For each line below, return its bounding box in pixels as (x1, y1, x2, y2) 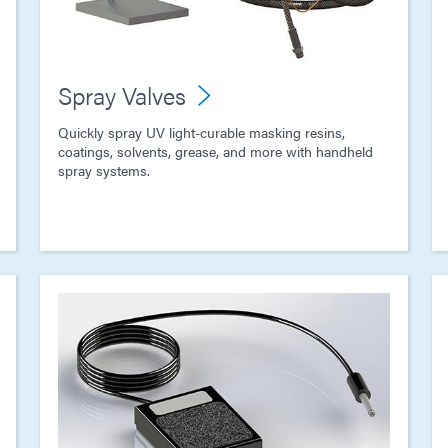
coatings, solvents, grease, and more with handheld (58, 141, 373, 162)
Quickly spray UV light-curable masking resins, (58, 122, 345, 143)
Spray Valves (58, 78, 186, 113)
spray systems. (58, 160, 150, 181)
